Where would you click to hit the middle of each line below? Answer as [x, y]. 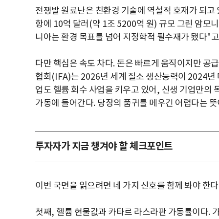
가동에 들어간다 [64, 103]
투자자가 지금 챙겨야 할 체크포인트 [104, 146]
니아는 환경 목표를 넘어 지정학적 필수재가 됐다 [121, 37]
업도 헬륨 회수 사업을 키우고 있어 [96, 90]
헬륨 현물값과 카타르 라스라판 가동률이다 [132, 212]
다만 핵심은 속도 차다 [74, 64]
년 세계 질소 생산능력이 [144, 77]
